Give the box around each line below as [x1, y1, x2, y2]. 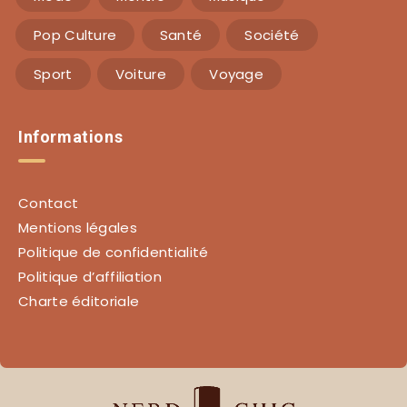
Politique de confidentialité [18, 242, 209, 262]
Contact [18, 193, 79, 213]
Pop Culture [34, 25, 117, 45]
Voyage [209, 64, 264, 84]
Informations [18, 126, 124, 146]
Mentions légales [18, 217, 137, 237]
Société [244, 25, 300, 45]
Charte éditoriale [18, 291, 140, 311]
